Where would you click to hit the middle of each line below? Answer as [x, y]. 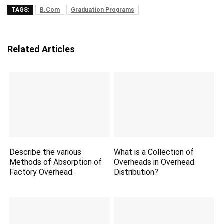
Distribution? [136, 172]
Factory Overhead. [42, 172]
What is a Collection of [154, 152]
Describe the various [46, 152]
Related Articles [41, 49]
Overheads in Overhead [154, 162]
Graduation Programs [103, 10]
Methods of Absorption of [56, 162]
